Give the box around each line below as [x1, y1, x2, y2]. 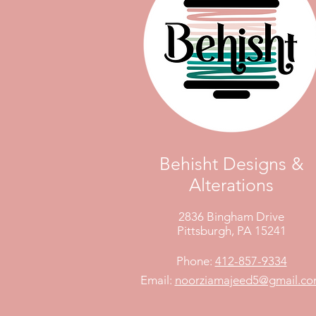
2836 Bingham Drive [178, 209, 284, 224]
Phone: [176, 254, 215, 268]
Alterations [189, 174, 274, 195]
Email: [140, 273, 175, 287]
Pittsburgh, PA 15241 [176, 224, 286, 238]
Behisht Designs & [159, 153, 304, 174]
